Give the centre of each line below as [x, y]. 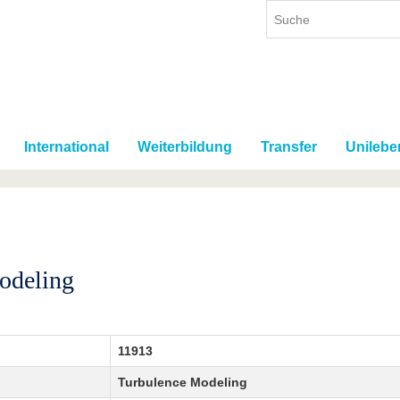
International [67, 147]
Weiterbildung [185, 147]
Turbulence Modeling [182, 383]
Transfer [289, 147]
